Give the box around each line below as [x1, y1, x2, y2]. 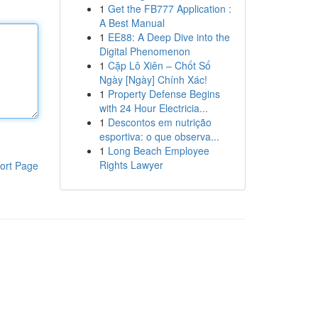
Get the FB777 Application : [107, 1, 231, 16]
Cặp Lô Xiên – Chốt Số [107, 58, 211, 72]
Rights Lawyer [99, 158, 163, 172]
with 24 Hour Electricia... [99, 101, 208, 115]
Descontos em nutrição [107, 115, 212, 129]
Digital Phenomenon [99, 44, 190, 58]
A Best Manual [99, 16, 165, 30]
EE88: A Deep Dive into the [107, 30, 230, 44]
